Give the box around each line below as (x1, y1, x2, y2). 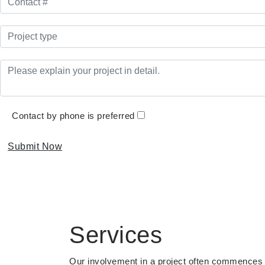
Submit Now (8, 141, 62, 151)
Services (69, 221, 162, 248)
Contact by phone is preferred (12, 111, 137, 121)
